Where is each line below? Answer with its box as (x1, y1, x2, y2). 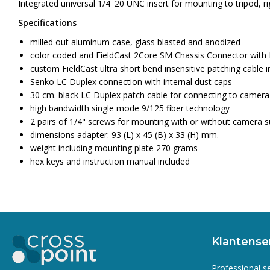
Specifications (18, 16, 77, 28)
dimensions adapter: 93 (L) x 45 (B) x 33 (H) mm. (30, 128, 219, 140)
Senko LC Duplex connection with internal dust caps (30, 75, 232, 87)
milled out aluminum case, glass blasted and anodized (30, 36, 240, 48)
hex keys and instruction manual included (30, 155, 190, 167)
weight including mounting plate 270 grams (30, 142, 198, 154)
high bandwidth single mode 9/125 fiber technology (30, 102, 230, 114)
